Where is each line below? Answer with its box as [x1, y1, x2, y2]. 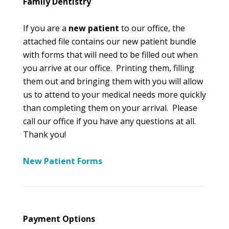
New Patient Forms [22, 155, 102, 167]
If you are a [22, 22, 68, 34]
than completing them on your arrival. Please [22, 102, 197, 113]
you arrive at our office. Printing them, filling [22, 62, 194, 74]
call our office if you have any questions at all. [22, 116, 198, 127]
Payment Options [22, 213, 95, 224]
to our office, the [119, 22, 185, 34]
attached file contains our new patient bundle [22, 36, 196, 47]
